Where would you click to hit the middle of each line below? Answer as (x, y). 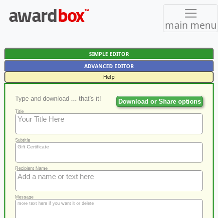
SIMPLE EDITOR (109, 54)
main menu (191, 25)
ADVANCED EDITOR (109, 66)
